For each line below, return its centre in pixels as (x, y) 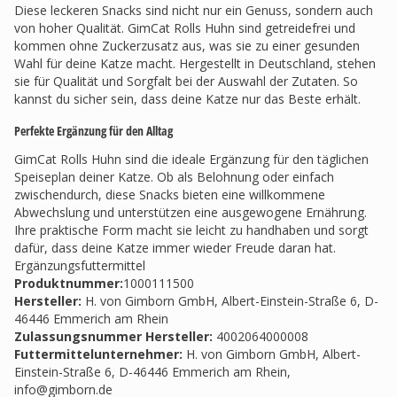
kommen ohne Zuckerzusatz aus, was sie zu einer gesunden (187, 46)
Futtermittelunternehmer (97, 354)
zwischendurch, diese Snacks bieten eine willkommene (170, 195)
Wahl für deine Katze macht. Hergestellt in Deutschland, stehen (195, 63)
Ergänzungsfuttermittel (80, 265)
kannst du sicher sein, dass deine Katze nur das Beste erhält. (187, 99)
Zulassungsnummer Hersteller (112, 336)
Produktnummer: (69, 283)
